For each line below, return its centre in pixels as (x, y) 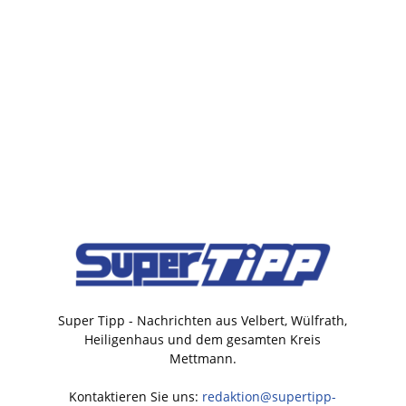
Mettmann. (203, 359)
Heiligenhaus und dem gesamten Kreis (203, 340)
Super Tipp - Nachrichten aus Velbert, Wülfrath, (203, 321)
